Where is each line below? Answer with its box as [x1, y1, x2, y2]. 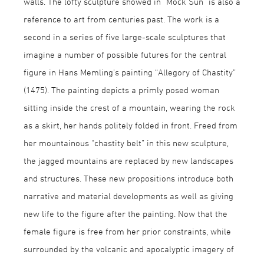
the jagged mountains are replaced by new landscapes [24, 156, 233, 166]
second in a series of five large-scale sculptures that [24, 32, 226, 42]
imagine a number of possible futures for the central [24, 49, 226, 60]
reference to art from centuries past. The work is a [24, 14, 219, 24]
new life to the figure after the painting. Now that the [24, 209, 227, 219]
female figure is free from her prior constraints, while [24, 226, 231, 236]
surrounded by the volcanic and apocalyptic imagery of [24, 244, 234, 254]
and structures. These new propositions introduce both [24, 173, 233, 183]
